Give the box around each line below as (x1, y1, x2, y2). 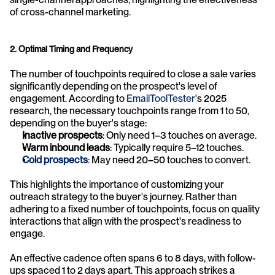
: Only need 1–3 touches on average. (103, 130, 257, 142)
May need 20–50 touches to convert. (90, 154, 250, 166)
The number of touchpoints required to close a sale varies (10, 68, 256, 80)
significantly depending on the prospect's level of (10, 80, 217, 93)
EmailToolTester (126, 93, 195, 105)
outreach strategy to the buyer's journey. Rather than (10, 191, 237, 203)
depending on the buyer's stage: (10, 117, 147, 130)
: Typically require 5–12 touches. (110, 142, 244, 154)
